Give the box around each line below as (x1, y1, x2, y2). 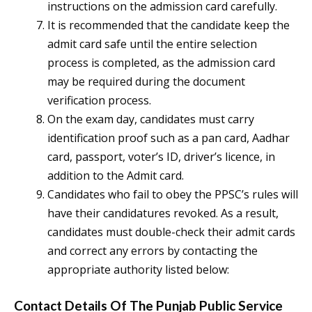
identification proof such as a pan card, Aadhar (47, 130, 290, 146)
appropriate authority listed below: (47, 262, 229, 278)
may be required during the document (47, 74, 245, 90)
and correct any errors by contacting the (47, 243, 258, 259)
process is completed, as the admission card (47, 55, 275, 71)
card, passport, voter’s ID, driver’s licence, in (47, 149, 275, 165)
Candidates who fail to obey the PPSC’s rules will (47, 187, 298, 203)
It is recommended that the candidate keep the (47, 17, 290, 33)
